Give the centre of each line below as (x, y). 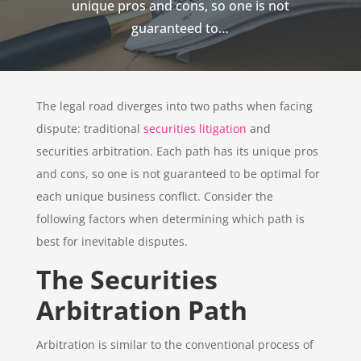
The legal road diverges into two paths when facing (174, 106)
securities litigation (195, 128)
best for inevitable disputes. (112, 241)
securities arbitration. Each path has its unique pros (177, 151)
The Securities (127, 279)
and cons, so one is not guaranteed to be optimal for (178, 173)
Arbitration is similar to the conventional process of (174, 344)
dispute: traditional (89, 128)
